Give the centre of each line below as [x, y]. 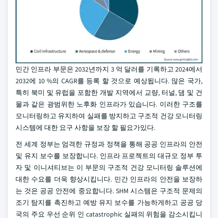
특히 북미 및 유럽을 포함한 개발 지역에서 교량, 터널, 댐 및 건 [109, 92]
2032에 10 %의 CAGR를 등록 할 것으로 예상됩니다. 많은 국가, [109, 81]
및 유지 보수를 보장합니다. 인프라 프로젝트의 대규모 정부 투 [109, 156]
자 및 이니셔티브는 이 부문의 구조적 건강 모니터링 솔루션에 [109, 167]
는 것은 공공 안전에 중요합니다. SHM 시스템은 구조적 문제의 [109, 191]
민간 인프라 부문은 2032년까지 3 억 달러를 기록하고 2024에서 [109, 69]
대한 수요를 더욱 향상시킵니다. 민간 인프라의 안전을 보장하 [109, 179]
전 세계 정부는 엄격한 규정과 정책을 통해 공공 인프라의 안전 [109, 144]
